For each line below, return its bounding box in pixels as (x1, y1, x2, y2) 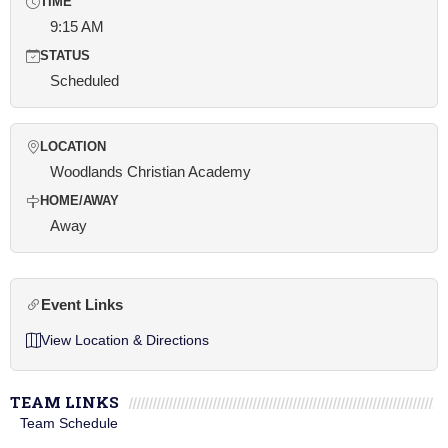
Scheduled (50, 72, 119, 89)
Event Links (41, 296, 123, 313)
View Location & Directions (41, 332, 209, 348)
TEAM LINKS (10, 392, 119, 412)
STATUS (40, 49, 90, 63)
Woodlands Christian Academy (50, 163, 251, 180)
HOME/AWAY (40, 194, 119, 208)
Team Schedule (20, 415, 118, 431)
